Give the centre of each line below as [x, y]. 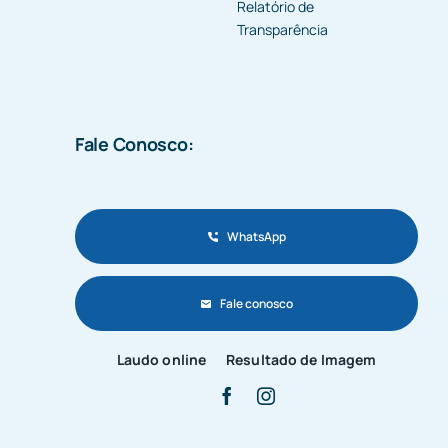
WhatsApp [257, 237]
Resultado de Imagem [301, 359]
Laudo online [161, 359]
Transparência [282, 30]
